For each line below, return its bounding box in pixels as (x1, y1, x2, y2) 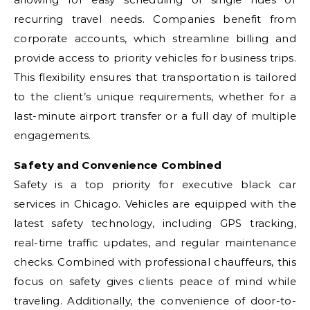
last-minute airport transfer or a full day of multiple (14, 109, 296, 122)
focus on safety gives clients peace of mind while (14, 275, 296, 288)
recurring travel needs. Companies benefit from (14, 12, 296, 26)
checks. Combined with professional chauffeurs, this (14, 255, 296, 268)
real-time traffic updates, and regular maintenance (14, 236, 296, 249)
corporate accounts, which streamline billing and (14, 32, 296, 45)
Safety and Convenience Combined (14, 158, 222, 172)
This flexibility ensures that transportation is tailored (14, 71, 296, 84)
